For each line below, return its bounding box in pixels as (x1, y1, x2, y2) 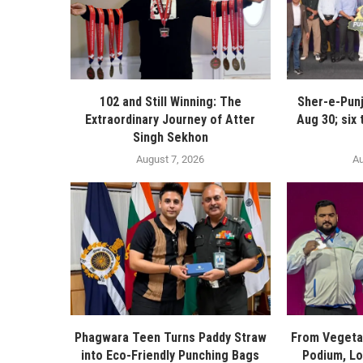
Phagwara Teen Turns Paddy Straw (74, 330, 267, 346)
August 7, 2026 (136, 152, 205, 165)
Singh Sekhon (132, 129, 208, 145)
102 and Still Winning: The (99, 93, 241, 109)
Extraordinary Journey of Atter (85, 111, 256, 127)
